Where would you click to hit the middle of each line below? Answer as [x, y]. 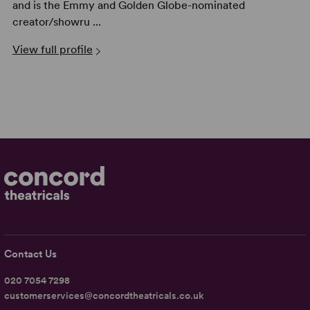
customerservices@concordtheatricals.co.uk [104, 296]
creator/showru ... [56, 22]
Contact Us [31, 254]
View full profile [52, 50]
